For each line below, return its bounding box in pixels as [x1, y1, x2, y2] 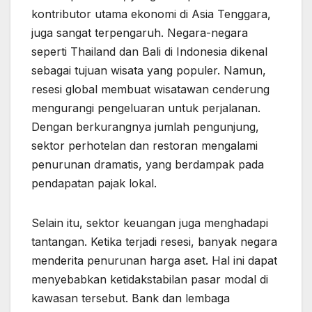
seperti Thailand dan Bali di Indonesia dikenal [31, 45, 267, 59]
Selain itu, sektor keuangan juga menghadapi [31, 216, 268, 231]
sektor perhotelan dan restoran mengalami [31, 139, 258, 153]
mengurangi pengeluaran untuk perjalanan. [31, 101, 260, 116]
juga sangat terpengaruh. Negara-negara [31, 26, 248, 40]
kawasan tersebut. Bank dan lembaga [31, 291, 230, 306]
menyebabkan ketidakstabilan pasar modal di [31, 272, 268, 287]
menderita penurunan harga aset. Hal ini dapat [31, 253, 277, 268]
